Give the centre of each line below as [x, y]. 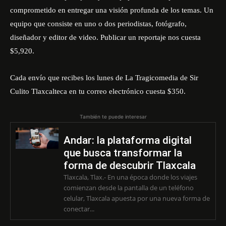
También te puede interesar [113, 117]
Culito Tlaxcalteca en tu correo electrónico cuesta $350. [98, 91]
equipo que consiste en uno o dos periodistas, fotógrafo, [98, 24]
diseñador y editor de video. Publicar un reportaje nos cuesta [105, 37]
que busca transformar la [123, 153]
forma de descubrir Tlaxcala [129, 165]
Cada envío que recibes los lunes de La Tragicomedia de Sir [104, 78]
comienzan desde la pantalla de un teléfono [128, 188]
